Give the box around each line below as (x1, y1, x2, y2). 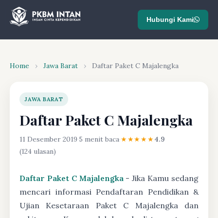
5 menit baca (79, 135, 119, 144)
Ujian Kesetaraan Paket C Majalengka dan (19, 200, 199, 210)
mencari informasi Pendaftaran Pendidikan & (19, 187, 199, 197)
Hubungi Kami (146, 15, 194, 23)
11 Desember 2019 (19, 135, 77, 144)
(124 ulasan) (19, 147, 56, 156)
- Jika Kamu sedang (123, 173, 199, 183)
